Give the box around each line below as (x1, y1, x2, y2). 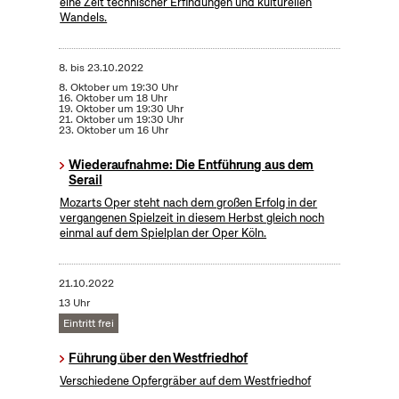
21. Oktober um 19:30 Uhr (58, 111, 183, 126)
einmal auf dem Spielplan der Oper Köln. (60, 224, 267, 240)
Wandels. (60, 9, 108, 25)
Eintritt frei (62, 315, 114, 330)
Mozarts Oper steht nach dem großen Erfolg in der (60, 194, 318, 210)
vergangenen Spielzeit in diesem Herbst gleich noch (60, 209, 325, 225)
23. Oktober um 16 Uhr (58, 122, 168, 137)
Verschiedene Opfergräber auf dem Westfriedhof (60, 372, 312, 388)
